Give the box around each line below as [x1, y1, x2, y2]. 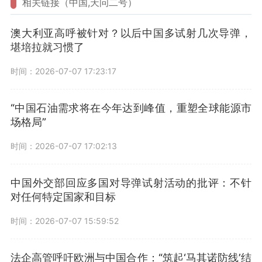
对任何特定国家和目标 [11, 191, 116, 204]
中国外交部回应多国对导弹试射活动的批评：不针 [11, 177, 251, 189]
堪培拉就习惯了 [11, 41, 84, 54]
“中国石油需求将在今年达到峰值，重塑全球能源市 [11, 102, 251, 115]
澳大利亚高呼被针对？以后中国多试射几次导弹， [11, 27, 251, 40]
